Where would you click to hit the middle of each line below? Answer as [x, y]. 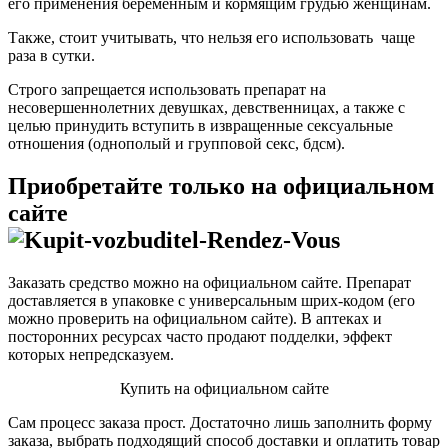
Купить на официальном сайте [224, 388]
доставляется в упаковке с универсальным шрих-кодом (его [211, 300]
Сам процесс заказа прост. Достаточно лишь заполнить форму [220, 422]
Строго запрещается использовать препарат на [167, 90]
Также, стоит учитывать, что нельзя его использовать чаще [211, 38]
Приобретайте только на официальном [221, 185]
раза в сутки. [51, 56]
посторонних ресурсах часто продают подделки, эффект [200, 336]
